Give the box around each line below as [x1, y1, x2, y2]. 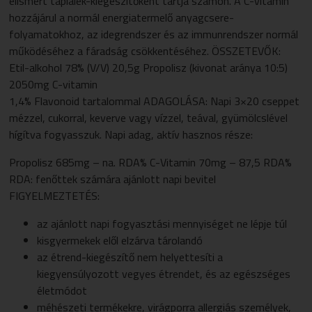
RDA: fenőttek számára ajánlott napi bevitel [9, 170, 217, 187]
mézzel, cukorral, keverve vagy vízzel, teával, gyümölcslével [9, 109, 288, 126]
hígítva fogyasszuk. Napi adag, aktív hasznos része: [9, 125, 253, 143]
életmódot [37, 281, 88, 299]
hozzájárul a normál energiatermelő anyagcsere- [9, 8, 235, 26]
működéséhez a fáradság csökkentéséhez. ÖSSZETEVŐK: [9, 42, 281, 59]
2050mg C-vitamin [9, 75, 98, 93]
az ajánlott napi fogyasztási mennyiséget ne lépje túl [37, 214, 288, 232]
